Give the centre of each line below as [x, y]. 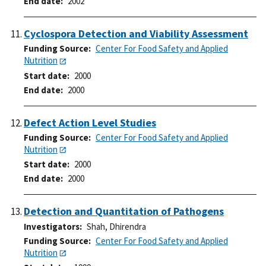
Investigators [52, 226]
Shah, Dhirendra [116, 226]
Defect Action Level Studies [90, 122]
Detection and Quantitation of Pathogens [124, 211]
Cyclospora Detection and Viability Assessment [136, 34]
